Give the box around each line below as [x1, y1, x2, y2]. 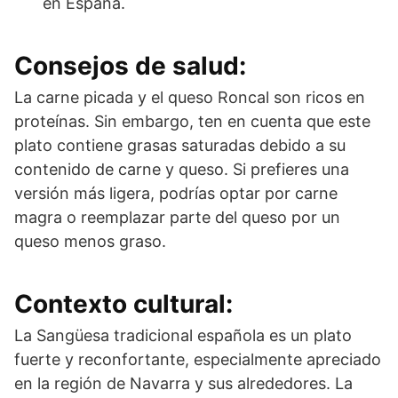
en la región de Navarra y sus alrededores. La [14, 373, 353, 393]
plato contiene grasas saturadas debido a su [14, 135, 346, 155]
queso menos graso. [14, 231, 166, 251]
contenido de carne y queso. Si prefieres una [14, 159, 349, 179]
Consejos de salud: [14, 50, 246, 81]
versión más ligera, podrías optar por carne [14, 183, 338, 203]
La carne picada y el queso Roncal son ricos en [14, 87, 365, 107]
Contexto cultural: [14, 288, 233, 319]
